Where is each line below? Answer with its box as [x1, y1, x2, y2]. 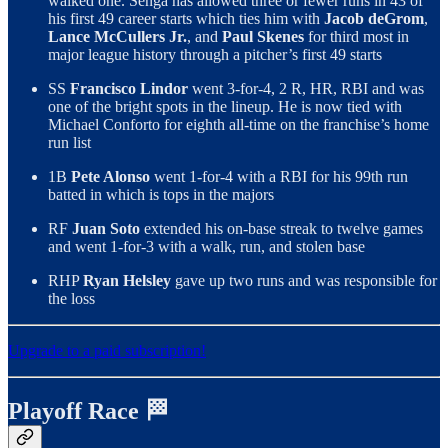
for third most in [304, 28, 409, 46]
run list [48, 134, 91, 152]
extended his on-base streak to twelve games [144, 220, 423, 238]
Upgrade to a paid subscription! [8, 342, 206, 360]
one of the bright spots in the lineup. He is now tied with [48, 98, 402, 116]
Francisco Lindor [70, 80, 192, 98]
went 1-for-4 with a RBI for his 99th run [154, 168, 408, 186]
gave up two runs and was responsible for [171, 272, 437, 290]
